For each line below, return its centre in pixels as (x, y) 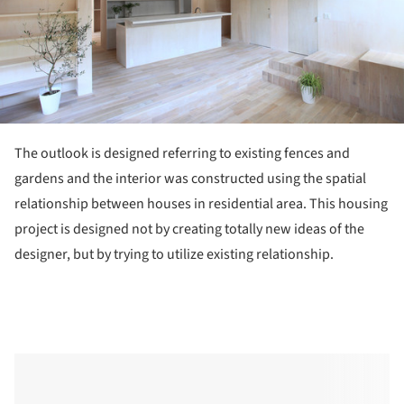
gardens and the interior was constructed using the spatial (190, 178)
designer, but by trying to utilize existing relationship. (174, 254)
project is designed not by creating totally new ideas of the (189, 229)
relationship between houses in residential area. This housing (201, 203)
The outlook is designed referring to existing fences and (182, 153)
